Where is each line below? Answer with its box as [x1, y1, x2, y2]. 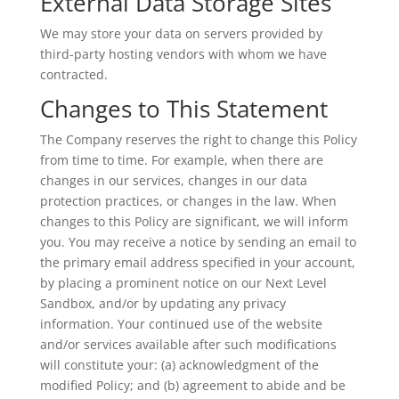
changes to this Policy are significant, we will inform [39, 213, 348, 230]
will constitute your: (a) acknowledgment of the [39, 356, 319, 373]
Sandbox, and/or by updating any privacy [39, 295, 286, 312]
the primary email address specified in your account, [39, 254, 355, 271]
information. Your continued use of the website [39, 315, 322, 332]
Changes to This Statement [39, 93, 328, 125]
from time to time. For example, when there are [39, 151, 323, 168]
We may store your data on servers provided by [39, 25, 322, 42]
